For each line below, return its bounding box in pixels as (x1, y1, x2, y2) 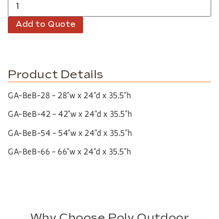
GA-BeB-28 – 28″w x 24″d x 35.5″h (8, 90, 131, 101)
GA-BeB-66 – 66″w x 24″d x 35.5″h (8, 146, 131, 157)
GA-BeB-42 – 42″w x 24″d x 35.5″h (8, 109, 132, 120)
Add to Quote (16, 20, 76, 29)
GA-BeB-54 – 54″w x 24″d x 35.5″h (8, 128, 132, 138)
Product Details (8, 67, 104, 82)
